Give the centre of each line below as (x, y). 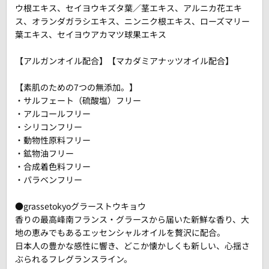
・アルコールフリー (53, 113)
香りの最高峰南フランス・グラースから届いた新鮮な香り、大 (132, 219)
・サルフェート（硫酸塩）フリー (78, 100)
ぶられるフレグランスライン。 (74, 259)
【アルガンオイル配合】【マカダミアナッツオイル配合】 (124, 61)
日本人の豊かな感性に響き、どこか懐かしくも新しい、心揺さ (132, 246)
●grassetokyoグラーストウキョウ (80, 206)
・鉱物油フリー (44, 153)
